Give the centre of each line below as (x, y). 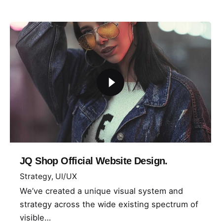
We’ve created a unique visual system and (101, 191)
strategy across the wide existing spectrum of (109, 204)
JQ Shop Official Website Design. (94, 161)
